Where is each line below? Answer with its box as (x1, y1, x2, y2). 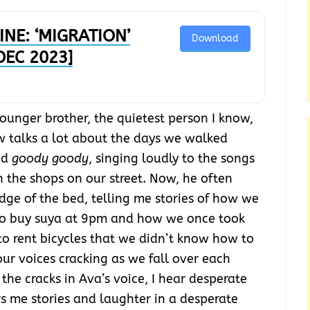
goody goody (12, 151, 89, 167)
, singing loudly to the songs (89, 151, 255, 167)
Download (191, 33, 239, 45)
